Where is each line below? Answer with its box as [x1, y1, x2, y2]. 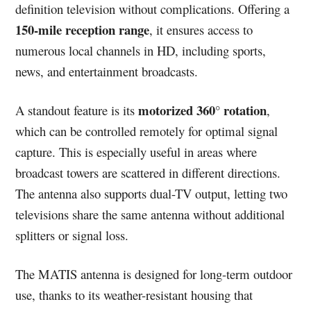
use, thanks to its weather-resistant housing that [15, 285, 253, 303]
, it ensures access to [149, 20, 253, 38]
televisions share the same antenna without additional [15, 205, 285, 223]
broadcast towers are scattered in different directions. [15, 163, 281, 181]
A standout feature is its [15, 101, 139, 119]
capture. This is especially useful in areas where [15, 142, 258, 160]
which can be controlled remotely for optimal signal [15, 121, 278, 140]
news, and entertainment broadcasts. [15, 62, 199, 80]
